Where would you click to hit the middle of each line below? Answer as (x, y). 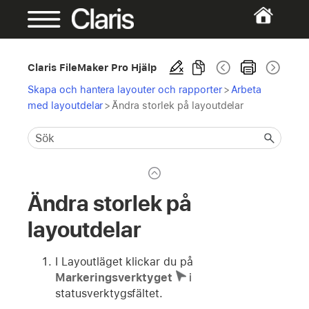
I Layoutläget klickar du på (124, 261)
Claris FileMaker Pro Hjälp (92, 67)
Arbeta (246, 89)
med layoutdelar (66, 105)
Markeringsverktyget (114, 277)
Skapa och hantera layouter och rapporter (125, 89)
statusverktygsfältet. (109, 293)
